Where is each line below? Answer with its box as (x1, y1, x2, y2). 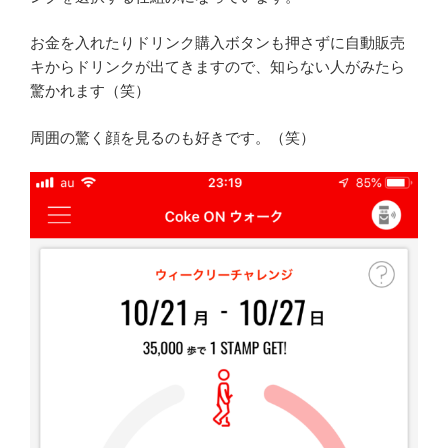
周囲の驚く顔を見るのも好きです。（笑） (30, 128, 315, 146)
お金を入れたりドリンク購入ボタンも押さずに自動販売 (30, 34, 405, 52)
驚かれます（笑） (30, 82, 150, 100)
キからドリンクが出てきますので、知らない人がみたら (30, 58, 405, 76)
